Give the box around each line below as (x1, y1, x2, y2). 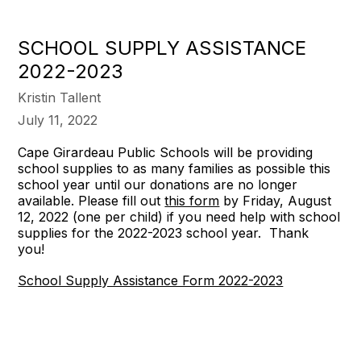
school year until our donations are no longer (18, 176, 298, 193)
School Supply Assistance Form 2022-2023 (18, 272, 284, 288)
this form (164, 193, 220, 209)
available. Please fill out (18, 193, 165, 209)
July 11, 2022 (18, 112, 98, 128)
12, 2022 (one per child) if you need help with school (18, 209, 341, 225)
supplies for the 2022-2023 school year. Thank (18, 225, 309, 241)
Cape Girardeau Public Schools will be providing (18, 144, 313, 160)
